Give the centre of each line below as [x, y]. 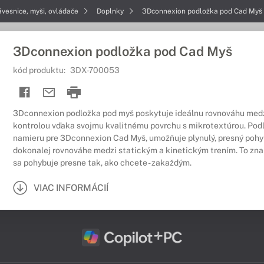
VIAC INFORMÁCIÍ [71, 187]
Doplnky [111, 11]
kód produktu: [40, 70]
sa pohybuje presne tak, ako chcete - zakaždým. [102, 163]
